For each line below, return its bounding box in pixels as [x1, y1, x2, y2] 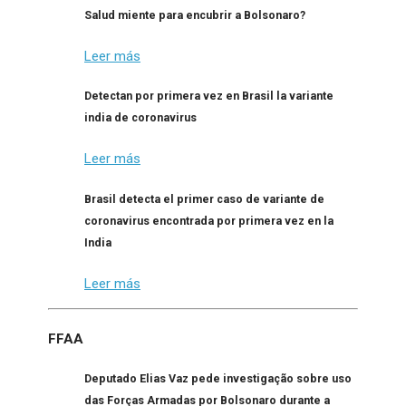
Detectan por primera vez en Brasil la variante [84, 89, 333, 103]
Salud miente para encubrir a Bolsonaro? [84, 7, 305, 22]
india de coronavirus [84, 111, 197, 125]
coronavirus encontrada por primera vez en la [84, 213, 333, 227]
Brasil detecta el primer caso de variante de [84, 191, 324, 206]
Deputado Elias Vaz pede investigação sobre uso [84, 372, 352, 386]
